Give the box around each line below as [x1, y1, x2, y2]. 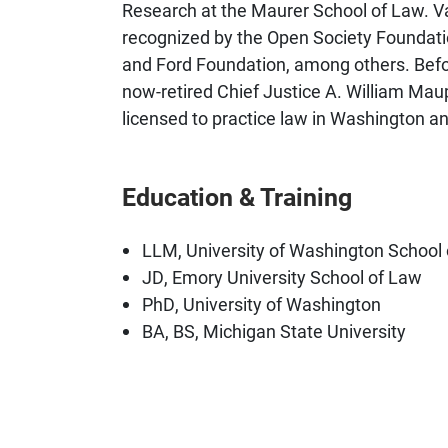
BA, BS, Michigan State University [142, 318, 406, 343]
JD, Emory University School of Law [142, 264, 422, 289]
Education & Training [122, 179, 352, 213]
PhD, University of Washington [142, 291, 381, 316]
